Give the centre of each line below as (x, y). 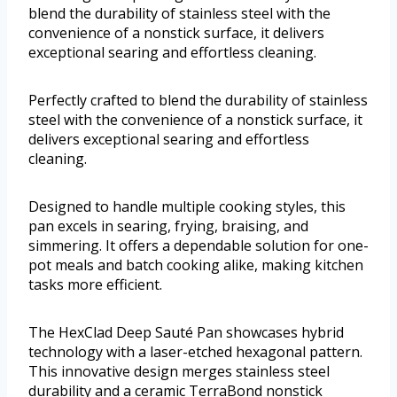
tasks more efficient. (95, 284)
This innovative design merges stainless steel (179, 371)
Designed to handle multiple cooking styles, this (187, 206)
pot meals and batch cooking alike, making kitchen (196, 265)
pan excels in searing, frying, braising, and (168, 226)
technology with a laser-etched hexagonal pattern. (195, 351)
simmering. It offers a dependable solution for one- (198, 245)
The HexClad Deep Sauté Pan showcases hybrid (186, 332)
